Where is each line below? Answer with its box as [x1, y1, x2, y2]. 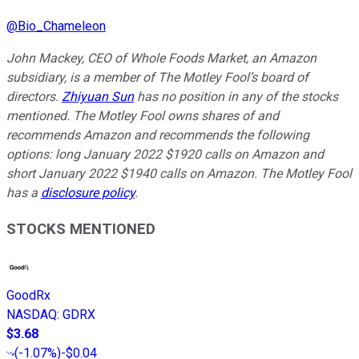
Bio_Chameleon [18, 18, 106, 34]
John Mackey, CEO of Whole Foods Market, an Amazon [6, 50, 317, 66]
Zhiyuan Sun [62, 88, 134, 104]
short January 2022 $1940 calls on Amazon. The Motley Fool [6, 165, 352, 181]
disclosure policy [41, 184, 135, 200]
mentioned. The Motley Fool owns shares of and [6, 107, 279, 123]
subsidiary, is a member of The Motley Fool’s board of [6, 69, 309, 85]
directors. [6, 88, 62, 104]
